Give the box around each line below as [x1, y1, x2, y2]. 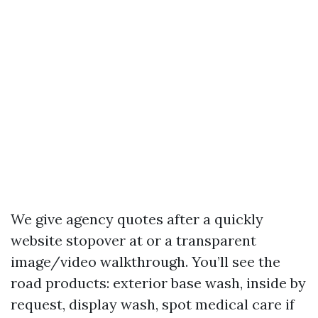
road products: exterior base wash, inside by [11, 274, 306, 292]
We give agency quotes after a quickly [11, 210, 263, 228]
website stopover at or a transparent [11, 231, 256, 249]
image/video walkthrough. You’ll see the [11, 253, 280, 270]
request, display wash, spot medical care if [11, 295, 295, 313]
